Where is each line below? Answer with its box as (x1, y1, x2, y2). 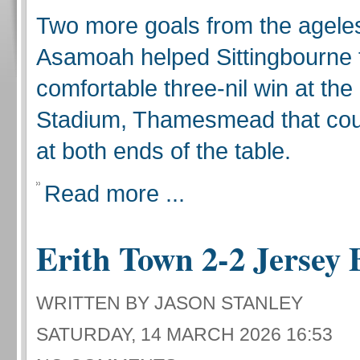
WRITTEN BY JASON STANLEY (36, 292, 303, 313)
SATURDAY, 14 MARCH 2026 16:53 (36, 324, 333, 345)
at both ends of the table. (36, 137, 297, 164)
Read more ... (44, 180, 185, 207)
